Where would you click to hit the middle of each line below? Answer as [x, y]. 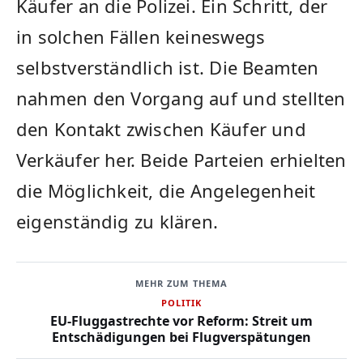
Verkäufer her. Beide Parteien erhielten [181, 160]
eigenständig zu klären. [117, 222]
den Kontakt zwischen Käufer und [161, 129]
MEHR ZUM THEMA [181, 283]
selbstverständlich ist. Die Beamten [168, 68]
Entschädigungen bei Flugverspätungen [181, 337]
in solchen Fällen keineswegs [141, 37]
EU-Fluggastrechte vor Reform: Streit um [181, 320]
